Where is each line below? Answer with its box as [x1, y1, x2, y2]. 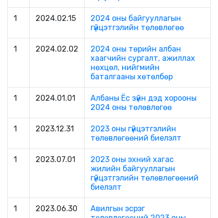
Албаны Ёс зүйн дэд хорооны [91, 93, 197, 103]
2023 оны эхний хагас [91, 155, 174, 164]
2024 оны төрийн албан [91, 44, 181, 54]
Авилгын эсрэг [91, 204, 145, 214]
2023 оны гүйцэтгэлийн [91, 124, 176, 134]
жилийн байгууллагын [91, 164, 175, 174]
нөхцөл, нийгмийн [91, 63, 160, 73]
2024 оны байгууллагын [91, 14, 181, 23]
